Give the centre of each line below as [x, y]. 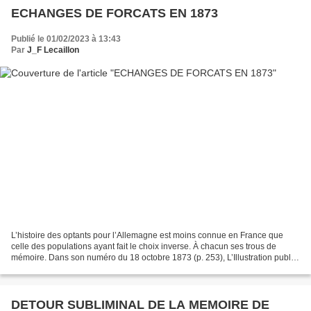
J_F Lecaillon [53, 50]
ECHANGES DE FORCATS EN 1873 [115, 13]
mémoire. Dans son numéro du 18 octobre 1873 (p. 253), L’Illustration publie [154, 258]
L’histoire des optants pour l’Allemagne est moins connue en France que [147, 236]
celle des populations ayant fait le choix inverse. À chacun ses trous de [144, 247]
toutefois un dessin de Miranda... [72, 269]
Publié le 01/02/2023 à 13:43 [66, 39]
